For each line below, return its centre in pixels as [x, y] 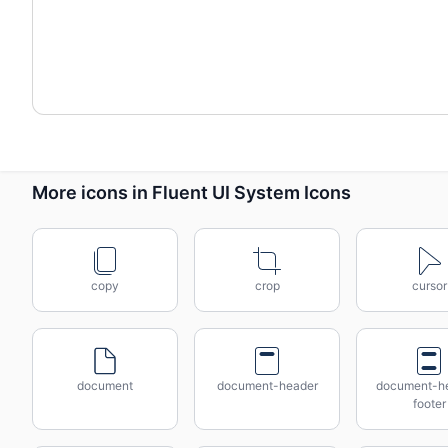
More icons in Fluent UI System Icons [191, 192]
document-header [267, 385]
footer [429, 403]
